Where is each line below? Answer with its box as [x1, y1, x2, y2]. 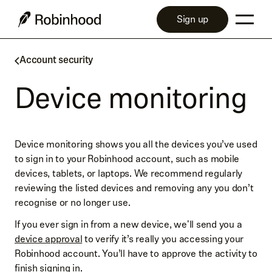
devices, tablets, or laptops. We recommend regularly [15, 166, 242, 181]
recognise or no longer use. [15, 195, 131, 210]
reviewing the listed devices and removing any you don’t [15, 180, 254, 195]
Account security [19, 56, 93, 66]
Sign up [176, 11, 208, 27]
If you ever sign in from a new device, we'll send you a [15, 217, 242, 232]
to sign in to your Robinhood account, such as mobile [15, 151, 239, 166]
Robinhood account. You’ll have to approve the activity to [15, 246, 257, 261]
